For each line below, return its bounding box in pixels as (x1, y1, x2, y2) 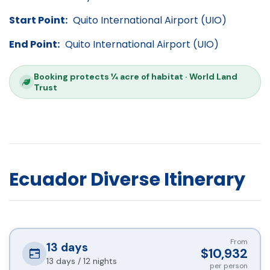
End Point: (9, 37, 60, 51)
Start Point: (9, 13, 67, 28)
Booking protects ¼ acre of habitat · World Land (34, 71, 237, 83)
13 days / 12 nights (46, 255, 117, 266)
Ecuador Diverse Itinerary (9, 166, 245, 192)
